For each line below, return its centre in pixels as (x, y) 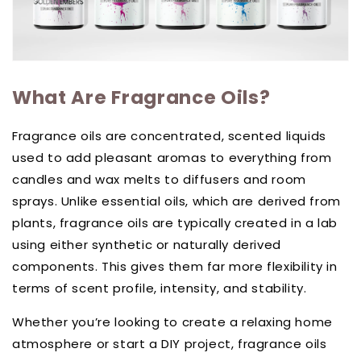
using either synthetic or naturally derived (147, 245)
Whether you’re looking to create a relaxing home (172, 322)
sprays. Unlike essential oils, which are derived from (176, 201)
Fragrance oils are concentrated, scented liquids (169, 136)
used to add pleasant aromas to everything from (172, 158)
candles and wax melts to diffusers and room (159, 180)
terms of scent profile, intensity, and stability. (160, 288)
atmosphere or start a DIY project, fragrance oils (170, 344)
